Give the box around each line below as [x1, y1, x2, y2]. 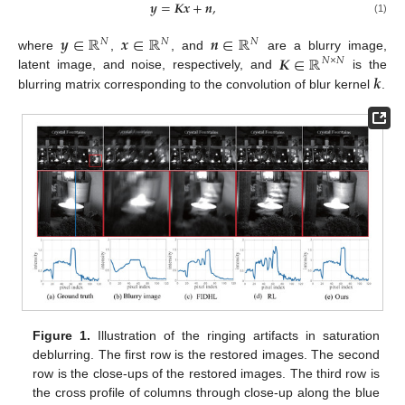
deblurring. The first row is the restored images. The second [33, 346, 380, 362]
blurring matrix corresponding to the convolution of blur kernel [18, 76, 373, 91]
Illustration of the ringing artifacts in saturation [90, 327, 380, 343]
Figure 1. [33, 327, 91, 343]
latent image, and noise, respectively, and [18, 57, 279, 72]
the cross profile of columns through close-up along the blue [33, 384, 380, 400]
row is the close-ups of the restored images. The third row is [33, 365, 380, 381]
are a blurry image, [260, 38, 388, 53]
